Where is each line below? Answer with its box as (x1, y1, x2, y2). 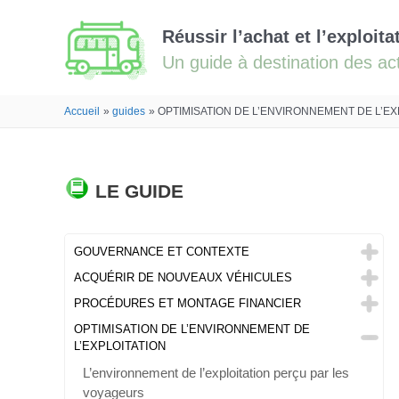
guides (112, 105, 146, 118)
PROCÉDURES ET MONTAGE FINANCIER (74, 297, 301, 311)
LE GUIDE (95, 181, 183, 202)
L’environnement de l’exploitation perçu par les (83, 365, 349, 381)
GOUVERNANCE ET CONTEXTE (74, 245, 249, 259)
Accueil (64, 105, 100, 118)
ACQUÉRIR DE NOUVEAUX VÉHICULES (74, 271, 292, 285)
